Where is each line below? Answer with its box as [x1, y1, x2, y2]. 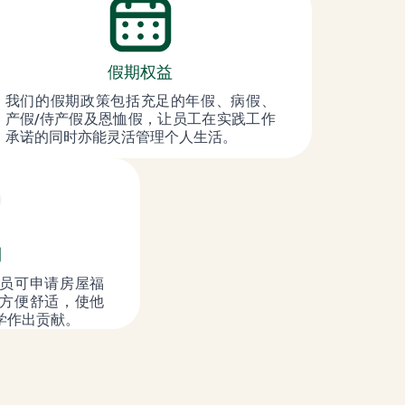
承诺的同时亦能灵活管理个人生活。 [5, 127, 237, 146]
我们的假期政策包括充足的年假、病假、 [5, 91, 276, 109]
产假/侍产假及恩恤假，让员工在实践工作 [5, 109, 276, 127]
